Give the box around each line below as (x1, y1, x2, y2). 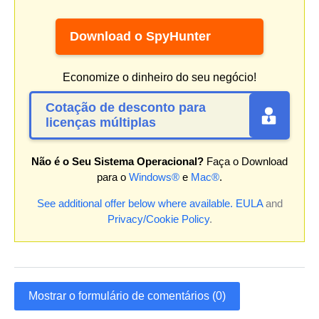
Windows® (129, 171, 179, 184)
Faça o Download (204, 155, 288, 168)
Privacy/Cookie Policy (107, 213, 209, 226)
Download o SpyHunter (70, 29, 211, 44)
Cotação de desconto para (46, 100, 206, 115)
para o (97, 171, 129, 184)
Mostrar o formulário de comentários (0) (28, 290, 226, 303)
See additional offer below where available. (36, 197, 233, 210)
